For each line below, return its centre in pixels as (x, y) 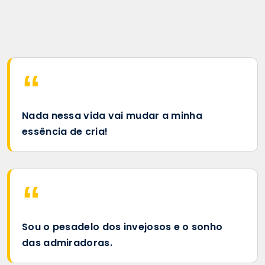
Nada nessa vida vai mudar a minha (112, 115)
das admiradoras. (67, 243)
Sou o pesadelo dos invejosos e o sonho (122, 227)
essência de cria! (65, 131)
